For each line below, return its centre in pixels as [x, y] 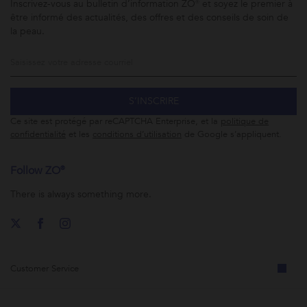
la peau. [27, 31]
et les [79, 134]
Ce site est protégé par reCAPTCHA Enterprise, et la [115, 121]
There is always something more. [81, 194]
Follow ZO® [38, 170]
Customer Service [45, 268]
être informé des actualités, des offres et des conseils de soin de [149, 17]
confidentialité [38, 134]
